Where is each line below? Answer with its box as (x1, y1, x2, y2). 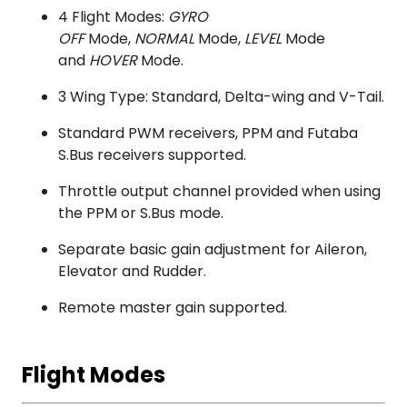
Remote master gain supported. (58, 297, 287, 319)
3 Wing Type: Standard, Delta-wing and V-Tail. (58, 86, 384, 108)
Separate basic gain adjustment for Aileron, (58, 239, 367, 261)
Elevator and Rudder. (58, 261, 206, 283)
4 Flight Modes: (58, 6, 168, 28)
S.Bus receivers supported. (58, 144, 246, 166)
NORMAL (134, 28, 194, 50)
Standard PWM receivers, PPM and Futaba (58, 123, 358, 144)
